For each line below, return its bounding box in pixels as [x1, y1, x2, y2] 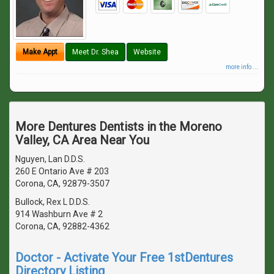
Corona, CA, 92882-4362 [15, 221, 109, 231]
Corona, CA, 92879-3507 [15, 178, 109, 188]
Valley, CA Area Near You [15, 132, 149, 147]
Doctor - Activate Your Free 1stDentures [15, 250, 233, 265]
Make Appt [23, 47, 57, 56]
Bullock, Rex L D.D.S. [15, 196, 90, 207]
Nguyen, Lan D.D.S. [15, 154, 85, 164]
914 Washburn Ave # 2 [15, 209, 103, 219]
